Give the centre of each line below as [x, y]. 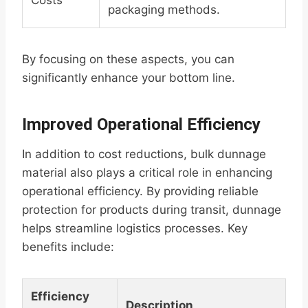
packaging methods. [164, 10]
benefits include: [68, 247]
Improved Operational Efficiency [141, 125]
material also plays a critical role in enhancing [147, 173]
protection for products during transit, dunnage [152, 210]
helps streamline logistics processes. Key [135, 229]
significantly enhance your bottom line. [129, 78]
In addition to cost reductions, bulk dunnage [144, 154]
